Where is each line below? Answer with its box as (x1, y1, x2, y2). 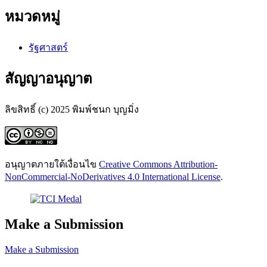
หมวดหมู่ (5, 9, 60, 25)
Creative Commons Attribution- (99, 159, 218, 169)
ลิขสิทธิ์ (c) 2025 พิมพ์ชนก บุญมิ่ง (5, 104, 139, 114)
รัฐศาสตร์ (29, 42, 68, 53)
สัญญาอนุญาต (5, 70, 92, 86)
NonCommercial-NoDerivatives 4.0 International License (5, 171, 221, 182)
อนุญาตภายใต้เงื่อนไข (5, 159, 99, 169)
